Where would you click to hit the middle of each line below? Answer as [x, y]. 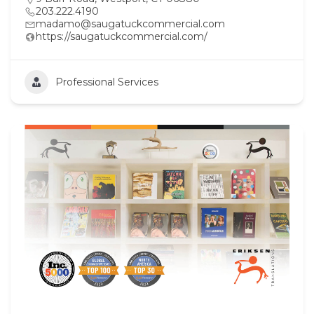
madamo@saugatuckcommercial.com [130, 23]
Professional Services [107, 82]
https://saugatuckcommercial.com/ [122, 36]
